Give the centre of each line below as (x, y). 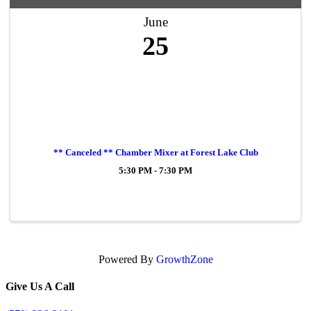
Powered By (127, 259)
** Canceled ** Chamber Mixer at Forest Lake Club (155, 152)
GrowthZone (184, 259)
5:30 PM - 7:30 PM (155, 171)
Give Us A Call (40, 287)
